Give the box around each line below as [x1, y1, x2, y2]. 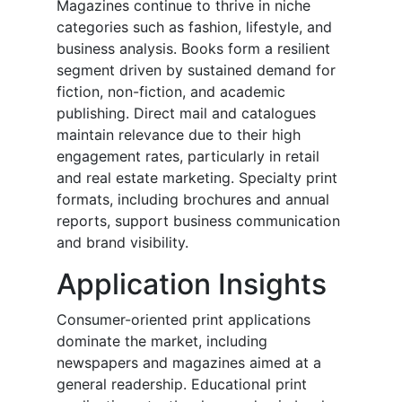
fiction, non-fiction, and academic [57, 83, 285, 101]
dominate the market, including [57, 332, 267, 351]
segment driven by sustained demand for [57, 61, 336, 80]
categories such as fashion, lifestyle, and [57, 18, 332, 37]
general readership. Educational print [57, 375, 307, 394]
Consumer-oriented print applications [57, 310, 310, 329]
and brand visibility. [57, 233, 188, 252]
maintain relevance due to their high [57, 126, 301, 144]
